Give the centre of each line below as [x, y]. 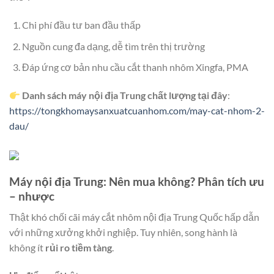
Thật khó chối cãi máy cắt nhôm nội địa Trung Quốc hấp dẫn [134, 217]
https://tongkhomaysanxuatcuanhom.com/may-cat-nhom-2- [137, 111]
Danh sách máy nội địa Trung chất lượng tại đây [125, 95]
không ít [27, 248]
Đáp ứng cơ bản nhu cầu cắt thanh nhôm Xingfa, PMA [135, 67]
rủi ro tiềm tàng [79, 248]
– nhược [32, 196]
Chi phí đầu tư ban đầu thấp [81, 25]
